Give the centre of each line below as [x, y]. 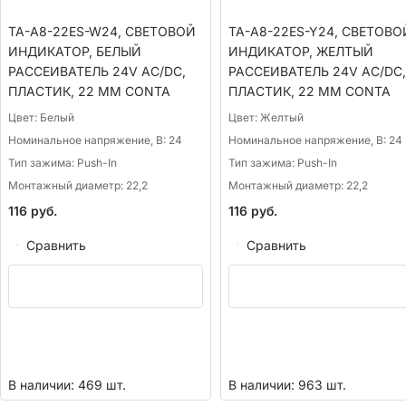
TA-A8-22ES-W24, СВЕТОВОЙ [102, 32]
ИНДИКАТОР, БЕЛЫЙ [75, 52]
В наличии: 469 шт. [67, 385]
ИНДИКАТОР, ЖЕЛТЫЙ [300, 52]
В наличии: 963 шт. [287, 385]
